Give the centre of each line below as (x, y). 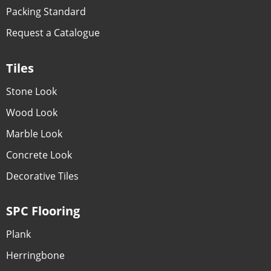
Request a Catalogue (53, 33)
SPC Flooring (43, 211)
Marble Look (34, 133)
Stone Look (31, 91)
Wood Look (31, 112)
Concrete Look (39, 155)
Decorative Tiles (42, 176)
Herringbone (35, 256)
